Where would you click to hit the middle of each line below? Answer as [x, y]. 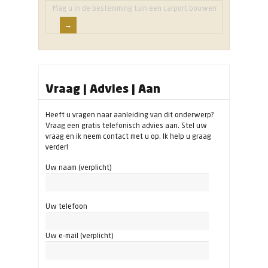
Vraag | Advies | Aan [103, 88]
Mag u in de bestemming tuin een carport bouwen [135, 8]
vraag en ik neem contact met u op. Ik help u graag [128, 136]
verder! [57, 147]
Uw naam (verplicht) [78, 167]
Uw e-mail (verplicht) [79, 236]
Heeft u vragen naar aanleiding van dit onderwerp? [130, 115]
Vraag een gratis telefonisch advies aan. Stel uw [126, 126]
